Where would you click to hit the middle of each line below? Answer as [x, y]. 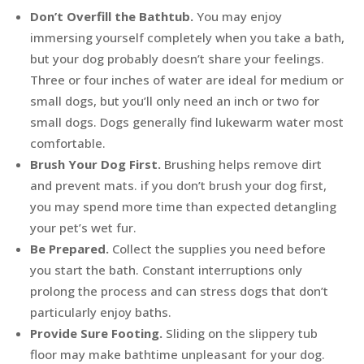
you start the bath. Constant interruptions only [167, 270]
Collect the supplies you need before [218, 249]
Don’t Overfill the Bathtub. [112, 17]
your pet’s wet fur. [84, 228]
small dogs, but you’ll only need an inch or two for [175, 101]
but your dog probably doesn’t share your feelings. [178, 59]
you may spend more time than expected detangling [184, 207]
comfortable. [68, 143]
